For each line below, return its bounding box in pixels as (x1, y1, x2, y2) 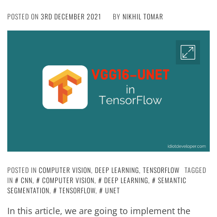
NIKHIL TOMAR (123, 11, 163, 21)
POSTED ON (7, 11, 41, 21)
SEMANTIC (158, 175, 186, 186)
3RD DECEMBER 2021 (41, 11, 101, 21)
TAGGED (185, 165, 206, 175)
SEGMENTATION (7, 185, 49, 196)
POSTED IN (7, 165, 39, 175)
